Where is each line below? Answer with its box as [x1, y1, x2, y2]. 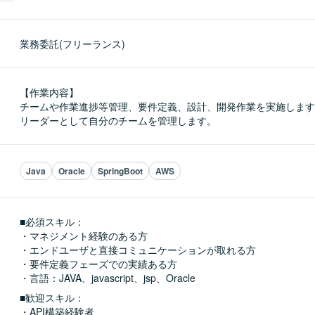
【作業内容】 [20, 85, 79, 99]
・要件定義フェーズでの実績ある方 [20, 257, 177, 271]
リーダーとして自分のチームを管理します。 [20, 113, 217, 127]
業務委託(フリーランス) [20, 37, 125, 51]
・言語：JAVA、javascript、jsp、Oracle [20, 271, 195, 285]
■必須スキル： [20, 214, 84, 229]
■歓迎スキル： [20, 290, 84, 304]
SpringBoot [98, 165, 143, 177]
